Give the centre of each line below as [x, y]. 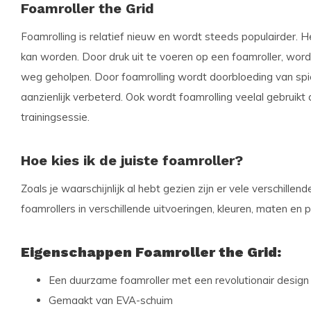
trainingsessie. [55, 117]
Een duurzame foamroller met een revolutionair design [179, 280]
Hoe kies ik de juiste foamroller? [132, 160]
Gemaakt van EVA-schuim [111, 300]
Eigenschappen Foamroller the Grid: [151, 252]
